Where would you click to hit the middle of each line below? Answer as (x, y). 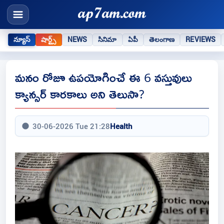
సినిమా (107, 39)
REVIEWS (201, 39)
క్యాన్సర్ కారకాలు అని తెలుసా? (80, 94)
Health (121, 126)
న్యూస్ (22, 39)
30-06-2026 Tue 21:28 (71, 126)
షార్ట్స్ (49, 39)
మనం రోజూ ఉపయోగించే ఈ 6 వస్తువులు (103, 77)
